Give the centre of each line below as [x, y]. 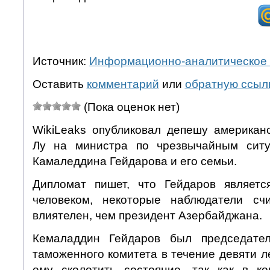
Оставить [59, 84]
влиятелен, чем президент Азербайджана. [147, 215]
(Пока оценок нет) [130, 107]
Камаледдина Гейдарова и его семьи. [134, 161]
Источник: [61, 61]
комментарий [123, 84]
